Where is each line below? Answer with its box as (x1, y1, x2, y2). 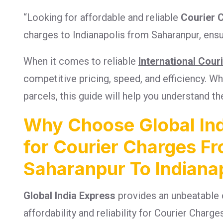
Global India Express (23, 189, 115, 202)
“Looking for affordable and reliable (23, 11, 181, 23)
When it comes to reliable (23, 55, 138, 67)
